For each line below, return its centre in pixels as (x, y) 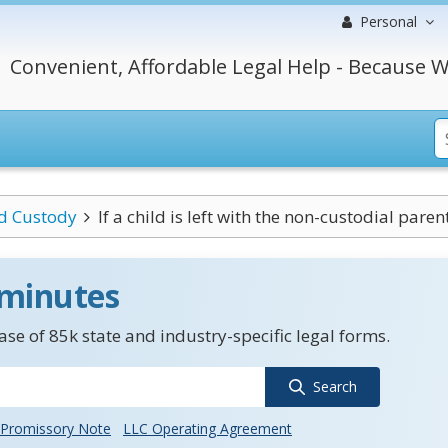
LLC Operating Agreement (207, 428)
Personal (388, 21)
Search (334, 386)
